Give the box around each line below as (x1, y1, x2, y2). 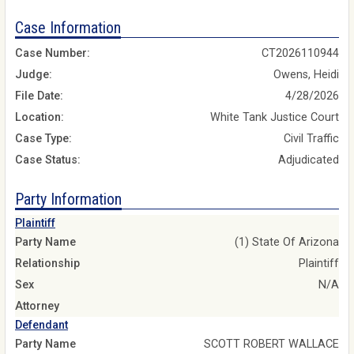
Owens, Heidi (273, 68, 339, 82)
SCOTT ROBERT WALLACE (204, 337, 339, 351)
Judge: (15, 68, 52, 82)
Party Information (15, 190, 122, 209)
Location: (15, 111, 64, 125)
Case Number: (15, 47, 90, 61)
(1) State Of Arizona (235, 235, 339, 249)
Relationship (15, 256, 80, 270)
